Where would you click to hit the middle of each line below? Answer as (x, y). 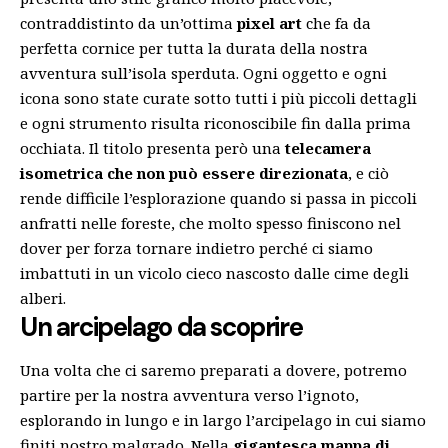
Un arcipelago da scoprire (161, 326)
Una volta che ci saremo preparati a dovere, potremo (213, 369)
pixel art (269, 22)
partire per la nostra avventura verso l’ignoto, (189, 394)
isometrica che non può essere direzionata (184, 172)
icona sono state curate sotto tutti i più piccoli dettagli (218, 97)
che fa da (336, 22)
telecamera (328, 147)
